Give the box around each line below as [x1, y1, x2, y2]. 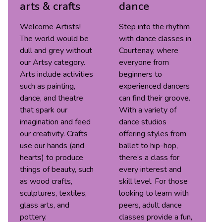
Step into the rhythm [119, 21, 190, 32]
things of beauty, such [20, 164, 94, 175]
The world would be [20, 33, 89, 44]
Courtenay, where [119, 45, 178, 56]
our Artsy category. [20, 57, 85, 68]
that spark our [20, 105, 67, 115]
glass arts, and [20, 200, 69, 211]
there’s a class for [119, 152, 179, 163]
